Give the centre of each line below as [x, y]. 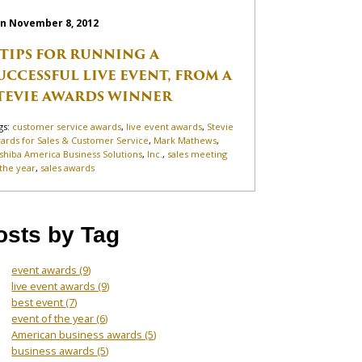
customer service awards [67, 126]
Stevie [221, 126]
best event [39, 302]
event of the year [54, 318]
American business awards [78, 334]
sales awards [68, 167]
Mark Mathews [185, 140]
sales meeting [198, 154]
